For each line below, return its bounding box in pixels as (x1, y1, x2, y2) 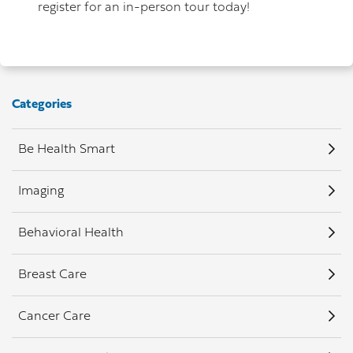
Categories (12, 98, 72, 112)
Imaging (18, 185, 64, 199)
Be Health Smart (18, 143, 115, 157)
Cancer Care (18, 310, 91, 324)
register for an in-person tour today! (38, 2, 250, 15)
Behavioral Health (18, 227, 124, 240)
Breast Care (18, 269, 87, 282)
